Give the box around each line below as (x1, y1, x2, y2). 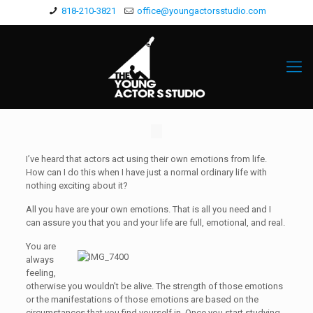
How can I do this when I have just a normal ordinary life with (25, 167, 267, 177)
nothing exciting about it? (25, 180, 128, 191)
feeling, (25, 268, 56, 278)
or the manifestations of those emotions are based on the (25, 294, 259, 305)
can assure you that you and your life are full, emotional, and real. (25, 217, 285, 228)
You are (25, 241, 56, 252)
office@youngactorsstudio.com (136, 6, 266, 16)
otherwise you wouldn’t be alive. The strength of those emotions (25, 281, 283, 291)
